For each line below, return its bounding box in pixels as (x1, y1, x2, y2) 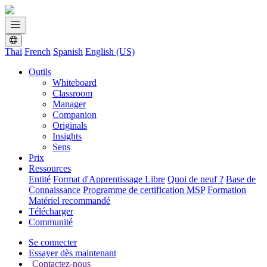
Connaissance (29, 185, 80, 195)
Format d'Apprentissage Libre (53, 174, 165, 184)
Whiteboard (52, 77, 97, 88)
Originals (52, 120, 87, 131)
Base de (226, 174, 256, 184)
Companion (52, 110, 97, 120)
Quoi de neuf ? (167, 174, 223, 184)
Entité (29, 174, 51, 184)
